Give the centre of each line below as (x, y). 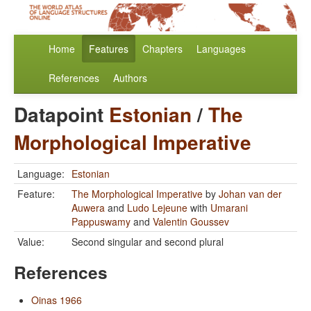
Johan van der (250, 194)
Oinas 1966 (57, 300)
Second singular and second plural (148, 242)
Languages (221, 49)
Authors (130, 78)
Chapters (162, 49)
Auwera (88, 208)
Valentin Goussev (191, 222)
